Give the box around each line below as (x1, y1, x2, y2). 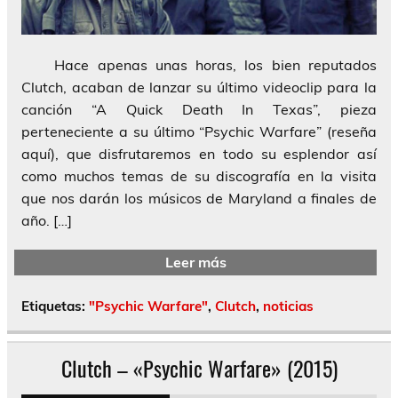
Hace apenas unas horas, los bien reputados (21, 56, 377, 75)
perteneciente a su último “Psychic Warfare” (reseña (21, 123, 377, 141)
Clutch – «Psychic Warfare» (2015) (60, 351, 338, 384)
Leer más (164, 253, 227, 272)
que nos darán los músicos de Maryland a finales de (21, 189, 377, 208)
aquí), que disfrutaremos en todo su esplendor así (21, 145, 377, 163)
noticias (263, 297, 314, 314)
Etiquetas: (21, 297, 89, 314)
